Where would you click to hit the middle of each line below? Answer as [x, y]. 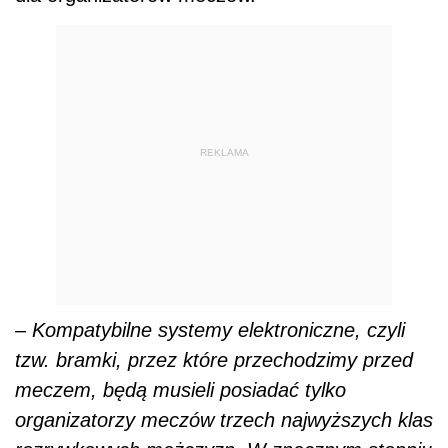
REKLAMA [224, 152]
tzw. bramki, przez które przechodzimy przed [214, 360]
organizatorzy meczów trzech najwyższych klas [224, 420]
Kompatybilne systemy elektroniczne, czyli [218, 330]
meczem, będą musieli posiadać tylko [180, 390]
